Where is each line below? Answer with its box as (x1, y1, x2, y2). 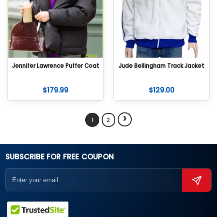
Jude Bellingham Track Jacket (119, 62, 204, 70)
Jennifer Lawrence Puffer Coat (12, 62, 99, 70)
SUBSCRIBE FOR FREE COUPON (5, 151, 114, 162)
